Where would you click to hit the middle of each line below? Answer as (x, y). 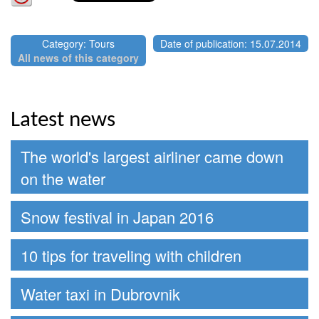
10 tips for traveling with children (131, 255)
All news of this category (78, 57)
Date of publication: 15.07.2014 (231, 43)
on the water (63, 178)
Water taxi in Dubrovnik (100, 293)
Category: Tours (78, 43)
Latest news (63, 120)
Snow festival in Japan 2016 (117, 216)
